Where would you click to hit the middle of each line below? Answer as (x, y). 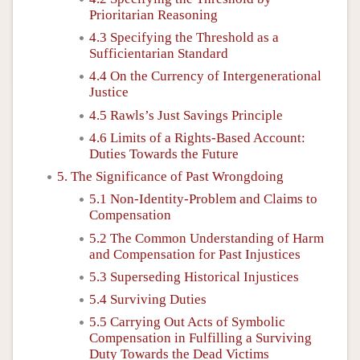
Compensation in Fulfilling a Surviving (200, 338)
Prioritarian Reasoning (153, 14)
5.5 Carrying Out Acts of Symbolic (187, 322)
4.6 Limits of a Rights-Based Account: (197, 137)
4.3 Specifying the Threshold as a (184, 37)
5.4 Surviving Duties (148, 299)
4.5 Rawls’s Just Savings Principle (186, 115)
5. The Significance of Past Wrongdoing (170, 176)
